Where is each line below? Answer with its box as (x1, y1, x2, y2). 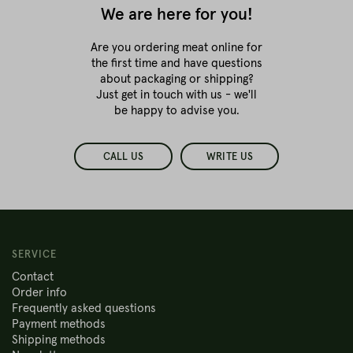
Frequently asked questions (12, 303, 156, 314)
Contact (12, 271, 54, 283)
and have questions (157, 58, 262, 69)
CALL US (102, 152, 144, 162)
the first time (91, 58, 158, 69)
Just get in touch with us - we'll (96, 89, 257, 101)
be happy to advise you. (113, 105, 240, 117)
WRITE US (206, 152, 254, 162)
